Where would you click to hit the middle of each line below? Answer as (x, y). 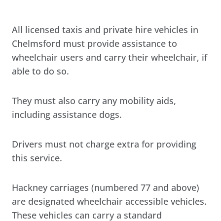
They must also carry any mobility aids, (94, 100)
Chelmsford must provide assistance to (94, 43)
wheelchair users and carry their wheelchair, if (110, 57)
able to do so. (40, 71)
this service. (37, 158)
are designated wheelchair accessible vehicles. (109, 201)
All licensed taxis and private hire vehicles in (105, 29)
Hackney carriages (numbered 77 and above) (106, 187)
